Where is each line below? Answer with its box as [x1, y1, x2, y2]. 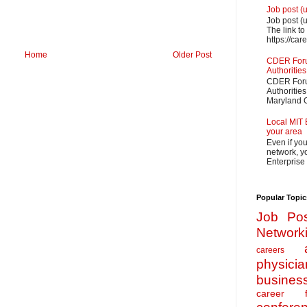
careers [256, 245, 284, 255]
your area [267, 126, 302, 136]
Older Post [173, 49, 212, 60]
